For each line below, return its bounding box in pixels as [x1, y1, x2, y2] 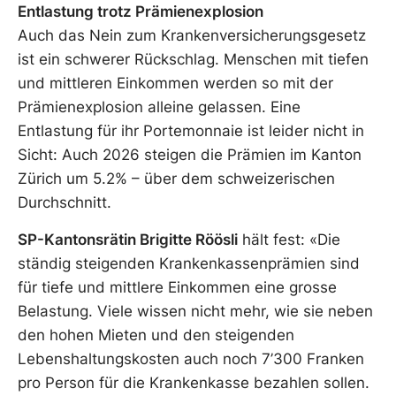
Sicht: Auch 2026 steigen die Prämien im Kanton [18, 146, 362, 164]
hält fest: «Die [238, 230, 340, 248]
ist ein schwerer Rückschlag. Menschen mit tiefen [18, 50, 369, 69]
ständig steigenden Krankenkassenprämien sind [18, 254, 360, 272]
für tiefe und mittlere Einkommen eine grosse [18, 278, 337, 296]
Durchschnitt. [18, 194, 111, 212]
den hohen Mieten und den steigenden [18, 325, 294, 344]
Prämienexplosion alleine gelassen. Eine [18, 98, 301, 117]
